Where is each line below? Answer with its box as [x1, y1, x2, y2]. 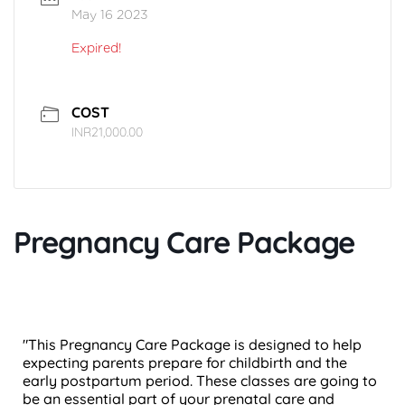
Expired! [71, 41, 122, 56]
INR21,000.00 [71, 124, 143, 141]
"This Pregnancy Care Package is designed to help [23, 335, 362, 354]
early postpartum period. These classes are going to [23, 372, 377, 391]
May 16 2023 [71, 7, 148, 23]
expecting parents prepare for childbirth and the [23, 353, 347, 372]
